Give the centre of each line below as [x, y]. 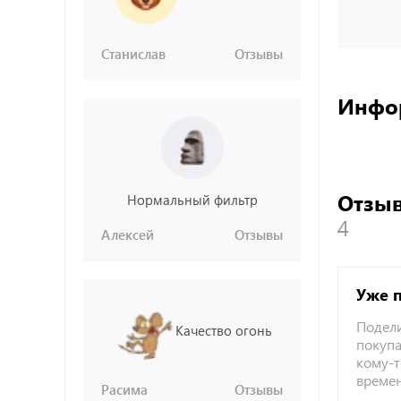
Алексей [128, 235]
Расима [124, 389]
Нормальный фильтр [192, 200]
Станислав [133, 54]
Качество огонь [223, 330]
